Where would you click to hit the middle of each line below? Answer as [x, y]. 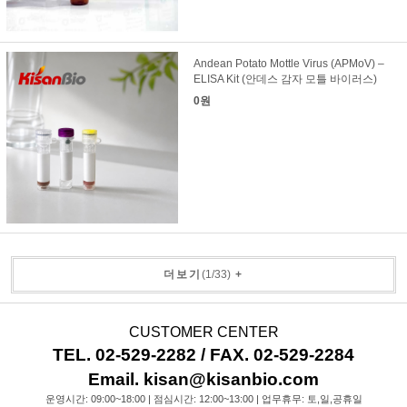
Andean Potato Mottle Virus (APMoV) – [288, 64]
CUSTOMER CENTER [203, 332]
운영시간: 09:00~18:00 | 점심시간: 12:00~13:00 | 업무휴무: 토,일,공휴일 [203, 399]
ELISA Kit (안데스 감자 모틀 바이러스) [285, 79]
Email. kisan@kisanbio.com [203, 379]
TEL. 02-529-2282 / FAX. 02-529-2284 [203, 355]
